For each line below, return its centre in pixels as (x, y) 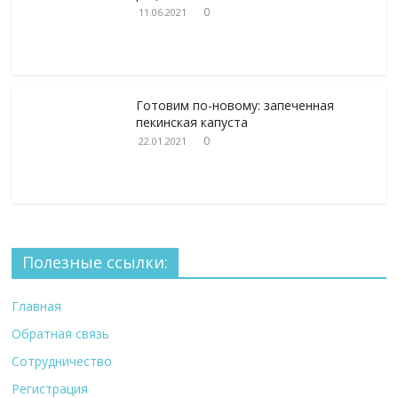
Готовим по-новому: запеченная (235, 105)
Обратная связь (61, 333)
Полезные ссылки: (96, 262)
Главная (37, 306)
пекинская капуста (192, 122)
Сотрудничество (62, 361)
